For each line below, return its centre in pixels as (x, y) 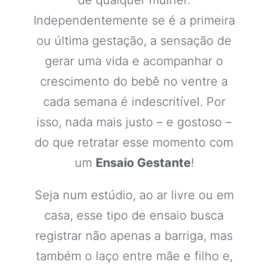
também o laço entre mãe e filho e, (134, 256)
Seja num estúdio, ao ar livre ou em (134, 195)
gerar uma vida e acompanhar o (134, 61)
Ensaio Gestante (143, 163)
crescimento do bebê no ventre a (134, 81)
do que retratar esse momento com (134, 142)
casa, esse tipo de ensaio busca (134, 215)
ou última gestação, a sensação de (134, 41)
